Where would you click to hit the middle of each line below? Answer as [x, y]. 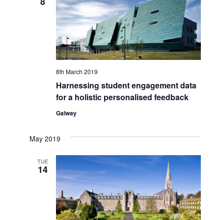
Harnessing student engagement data [126, 85]
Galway [66, 113]
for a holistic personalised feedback [122, 97]
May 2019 [45, 138]
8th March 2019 [77, 71]
